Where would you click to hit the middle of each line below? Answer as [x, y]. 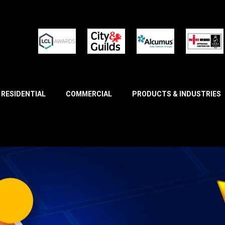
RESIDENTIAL [23, 94]
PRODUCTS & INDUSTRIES [177, 94]
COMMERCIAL [89, 94]
